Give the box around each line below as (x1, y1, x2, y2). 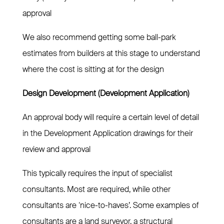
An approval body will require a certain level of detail (22, 112, 199, 123)
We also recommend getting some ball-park (22, 32, 176, 43)
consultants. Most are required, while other (22, 184, 170, 195)
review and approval (22, 144, 90, 155)
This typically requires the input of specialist (22, 168, 172, 179)
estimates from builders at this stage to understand (22, 48, 200, 59)
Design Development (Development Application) (22, 88, 189, 99)
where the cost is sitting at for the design (22, 64, 164, 75)
